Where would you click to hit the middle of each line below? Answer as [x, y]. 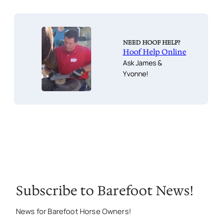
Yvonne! [135, 73]
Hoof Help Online [154, 52]
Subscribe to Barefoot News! [105, 190]
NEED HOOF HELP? [151, 42]
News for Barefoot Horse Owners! [74, 211]
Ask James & [142, 62]
